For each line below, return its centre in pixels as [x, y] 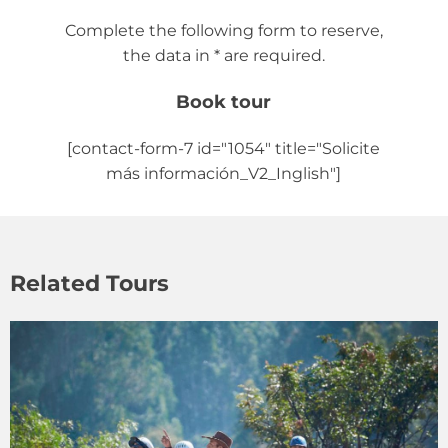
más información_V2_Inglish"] [224, 173]
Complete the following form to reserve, [223, 30]
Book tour [224, 102]
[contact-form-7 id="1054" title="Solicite [224, 148]
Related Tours [89, 283]
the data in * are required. [223, 55]
